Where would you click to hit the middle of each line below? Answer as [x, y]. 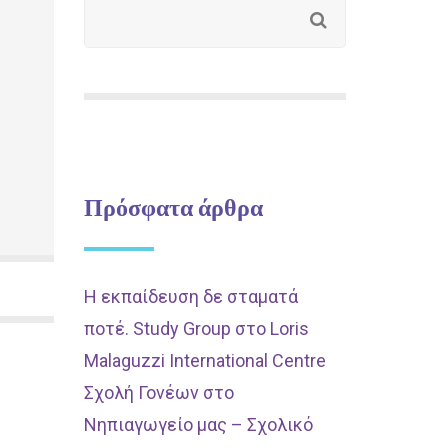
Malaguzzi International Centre [204, 360]
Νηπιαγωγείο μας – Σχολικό [198, 424]
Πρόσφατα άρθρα [173, 206]
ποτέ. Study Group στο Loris [196, 328]
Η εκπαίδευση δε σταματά [190, 296]
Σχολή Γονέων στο [158, 392]
